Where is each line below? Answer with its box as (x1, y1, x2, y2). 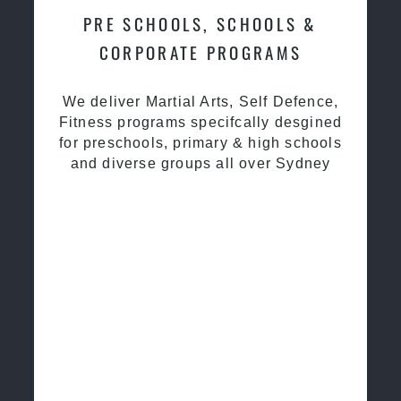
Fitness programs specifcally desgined (58, 115, 343, 130)
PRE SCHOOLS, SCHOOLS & (83, 11, 318, 37)
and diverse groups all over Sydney (70, 156, 331, 171)
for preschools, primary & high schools (59, 135, 342, 150)
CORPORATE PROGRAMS (98, 39, 303, 65)
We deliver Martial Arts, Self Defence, (62, 94, 339, 109)
